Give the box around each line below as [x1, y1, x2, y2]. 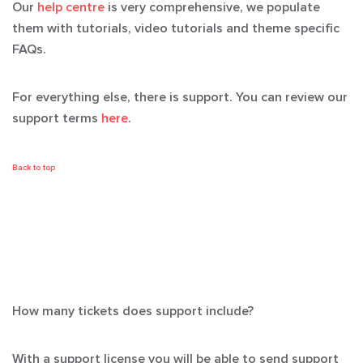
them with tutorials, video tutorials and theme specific [12, 22, 340, 35]
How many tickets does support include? [12, 305, 254, 318]
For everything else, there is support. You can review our [12, 91, 348, 104]
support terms [12, 112, 101, 125]
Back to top [12, 164, 55, 172]
